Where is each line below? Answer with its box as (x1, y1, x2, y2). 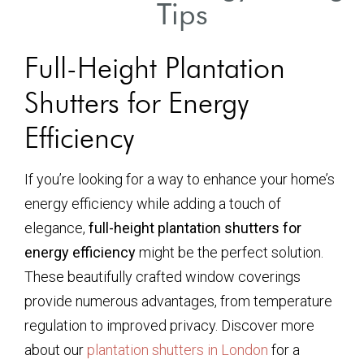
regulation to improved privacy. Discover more (24, 317, 314, 334)
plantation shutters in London (87, 341, 268, 358)
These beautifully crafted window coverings (24, 268, 301, 285)
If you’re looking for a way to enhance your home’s (24, 171, 335, 188)
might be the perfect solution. (136, 244, 323, 261)
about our (24, 341, 87, 358)
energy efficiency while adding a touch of (24, 195, 281, 212)
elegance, (24, 219, 89, 236)
